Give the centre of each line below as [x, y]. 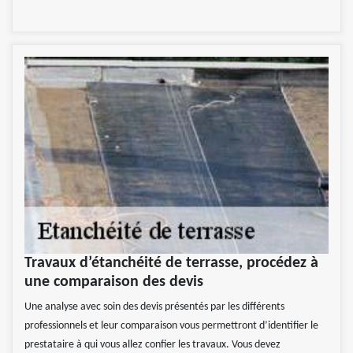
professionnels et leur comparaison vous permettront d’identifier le [171, 326]
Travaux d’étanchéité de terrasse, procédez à [171, 264]
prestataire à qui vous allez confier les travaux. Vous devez [152, 345]
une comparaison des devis [114, 282]
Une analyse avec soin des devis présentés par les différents [154, 307]
